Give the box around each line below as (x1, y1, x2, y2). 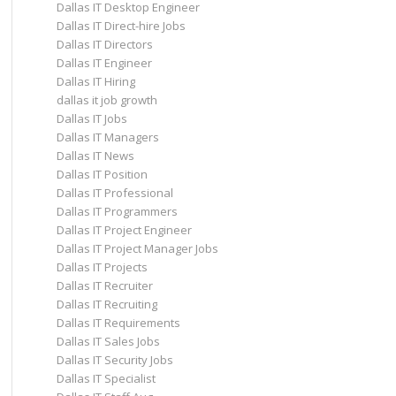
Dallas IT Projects (56, 259, 148, 275)
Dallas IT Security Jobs (56, 352, 173, 368)
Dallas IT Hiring (56, 73, 135, 89)
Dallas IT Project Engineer (56, 222, 192, 238)
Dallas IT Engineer (56, 55, 152, 71)
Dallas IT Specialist (56, 370, 156, 386)
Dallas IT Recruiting (56, 296, 157, 312)
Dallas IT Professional (56, 185, 173, 201)
